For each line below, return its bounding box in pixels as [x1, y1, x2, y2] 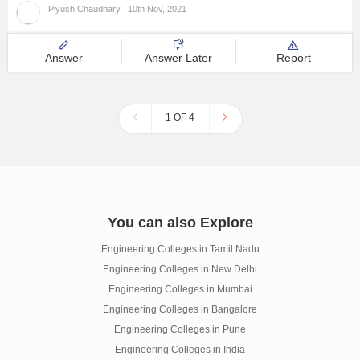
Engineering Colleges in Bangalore [103, 304, 257, 315]
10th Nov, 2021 [128, 4, 186, 14]
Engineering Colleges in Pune [114, 324, 246, 335]
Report [276, 51, 311, 64]
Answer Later [145, 51, 213, 64]
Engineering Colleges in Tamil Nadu [100, 243, 260, 255]
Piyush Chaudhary [48, 4, 121, 14]
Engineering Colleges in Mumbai [108, 284, 252, 295]
